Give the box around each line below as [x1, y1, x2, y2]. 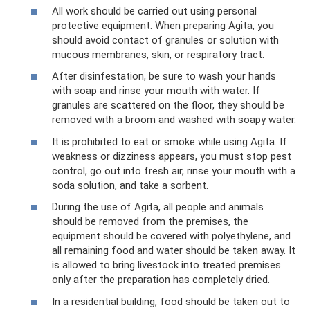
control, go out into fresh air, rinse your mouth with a [52, 164, 295, 177]
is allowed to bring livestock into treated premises [52, 259, 281, 272]
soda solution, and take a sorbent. [52, 179, 208, 192]
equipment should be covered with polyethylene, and [52, 230, 291, 243]
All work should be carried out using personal [52, 4, 257, 17]
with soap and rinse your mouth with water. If [52, 84, 260, 98]
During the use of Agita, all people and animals [52, 201, 264, 214]
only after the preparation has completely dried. [52, 273, 270, 286]
